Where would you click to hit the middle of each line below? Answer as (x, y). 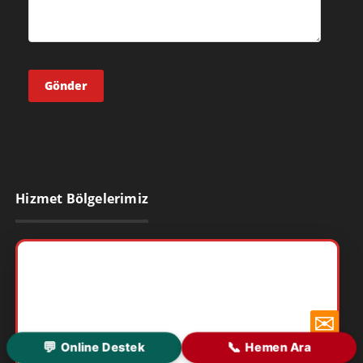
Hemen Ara (278, 347)
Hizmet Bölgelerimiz (82, 199)
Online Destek (103, 347)
